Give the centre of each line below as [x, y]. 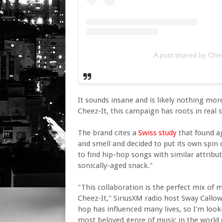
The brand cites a [108, 133]
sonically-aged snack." [115, 165]
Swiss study [157, 133]
